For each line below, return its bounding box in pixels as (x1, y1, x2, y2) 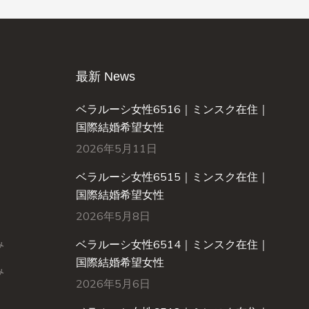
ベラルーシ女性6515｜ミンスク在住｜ (75, 170, 269, 183)
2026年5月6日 (75, 277, 150, 290)
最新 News (75, 70, 135, 83)
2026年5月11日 (75, 141, 157, 155)
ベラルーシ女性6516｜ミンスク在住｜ (75, 102, 269, 116)
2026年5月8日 (75, 209, 150, 223)
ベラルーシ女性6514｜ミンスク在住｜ (75, 237, 269, 251)
